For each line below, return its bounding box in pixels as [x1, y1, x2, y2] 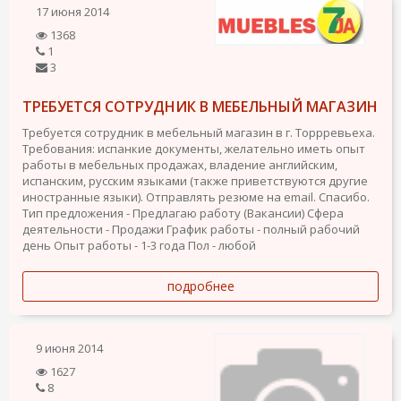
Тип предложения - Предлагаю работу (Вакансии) [22, 205, 304, 221]
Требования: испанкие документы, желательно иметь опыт [22, 141, 365, 157]
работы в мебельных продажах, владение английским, [22, 157, 337, 173]
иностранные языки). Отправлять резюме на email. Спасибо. [22, 189, 370, 205]
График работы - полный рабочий [166, 221, 360, 237]
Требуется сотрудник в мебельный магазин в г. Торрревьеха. [22, 124, 375, 141]
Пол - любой [188, 237, 256, 253]
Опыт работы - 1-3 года [54, 237, 185, 253]
